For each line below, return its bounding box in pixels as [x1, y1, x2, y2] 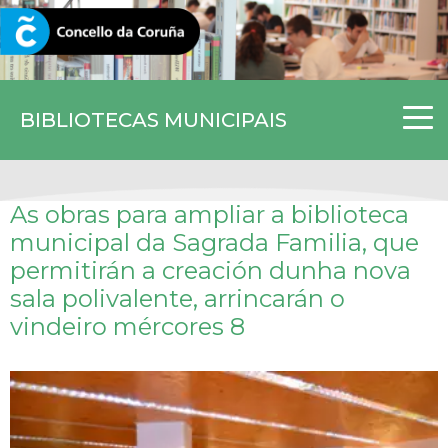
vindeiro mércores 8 [10, 311, 245, 341]
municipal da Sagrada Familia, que [10, 227, 419, 257]
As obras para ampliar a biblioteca [10, 199, 409, 229]
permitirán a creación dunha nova [10, 255, 411, 285]
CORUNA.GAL [20, 25, 105, 40]
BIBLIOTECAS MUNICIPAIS [20, 108, 287, 132]
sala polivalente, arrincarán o [10, 283, 345, 313]
